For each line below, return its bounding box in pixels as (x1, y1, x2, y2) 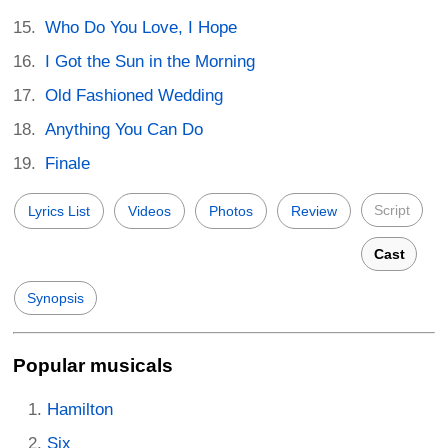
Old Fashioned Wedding (45, 86, 224, 106)
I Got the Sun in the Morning (45, 52, 256, 72)
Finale (45, 154, 91, 174)
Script (374, 202, 410, 219)
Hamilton (47, 399, 113, 419)
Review (291, 203, 337, 220)
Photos (209, 203, 253, 220)
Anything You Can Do (45, 120, 204, 140)
